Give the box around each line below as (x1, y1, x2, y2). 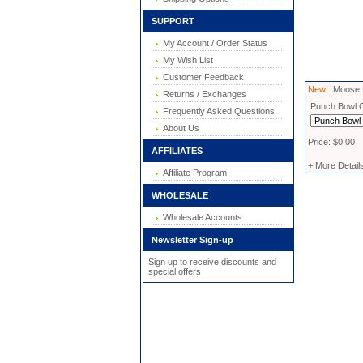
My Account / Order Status (158, 38, 267, 48)
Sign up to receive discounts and (147, 257, 276, 267)
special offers (147, 267, 201, 276)
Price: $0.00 (308, 137, 355, 147)
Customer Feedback (158, 72, 244, 82)
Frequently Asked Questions (158, 106, 275, 116)
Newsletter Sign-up (143, 235, 233, 245)
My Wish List (158, 55, 213, 65)
